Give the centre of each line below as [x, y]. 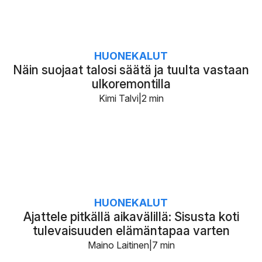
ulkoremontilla [131, 84]
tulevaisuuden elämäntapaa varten [131, 230]
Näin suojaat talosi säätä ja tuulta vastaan [131, 70]
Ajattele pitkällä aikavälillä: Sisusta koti [131, 216]
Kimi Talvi [118, 98]
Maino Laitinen [118, 245]
